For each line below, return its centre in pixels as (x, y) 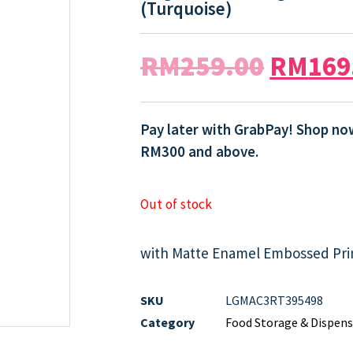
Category (168, 323)
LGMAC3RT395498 (275, 301)
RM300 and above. (200, 152)
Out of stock (176, 204)
